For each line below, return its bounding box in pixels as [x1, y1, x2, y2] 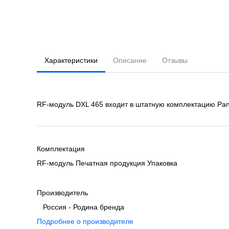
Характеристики [44, 56, 98, 64]
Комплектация [37, 145, 85, 153]
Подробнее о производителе [37, 217, 133, 225]
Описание [113, 56, 147, 64]
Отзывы [162, 56, 188, 64]
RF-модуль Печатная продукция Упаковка [37, 159, 177, 167]
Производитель [37, 189, 88, 197]
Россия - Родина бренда [37, 203, 124, 211]
